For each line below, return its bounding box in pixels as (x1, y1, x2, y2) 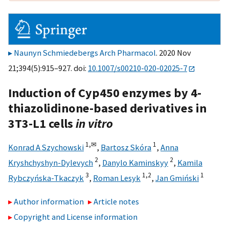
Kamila (177, 157, 202, 168)
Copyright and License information (14, 212, 138, 222)
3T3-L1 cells (8, 115, 76, 131)
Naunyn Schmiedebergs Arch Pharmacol (14, 48, 156, 58)
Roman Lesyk (93, 172, 141, 183)
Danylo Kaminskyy (102, 157, 168, 168)
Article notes (94, 196, 140, 207)
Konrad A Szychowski (8, 142, 84, 152)
